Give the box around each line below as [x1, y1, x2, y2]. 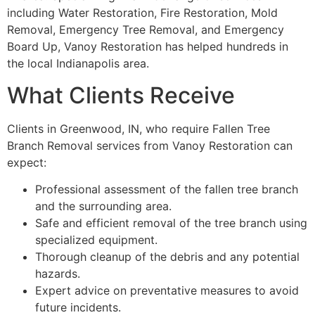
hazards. [35, 266, 80, 281]
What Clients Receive [7, 81, 235, 109]
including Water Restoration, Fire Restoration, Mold [7, 6, 278, 20]
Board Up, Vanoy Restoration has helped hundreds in [7, 39, 288, 54]
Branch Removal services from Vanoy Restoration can [7, 138, 292, 153]
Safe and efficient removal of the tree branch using [35, 216, 307, 231]
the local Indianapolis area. [7, 56, 149, 71]
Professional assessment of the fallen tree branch [35, 182, 298, 197]
